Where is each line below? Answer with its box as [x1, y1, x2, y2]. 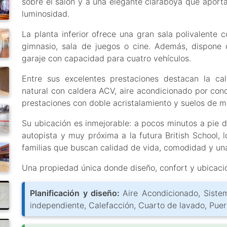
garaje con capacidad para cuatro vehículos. [22, 53, 192, 63]
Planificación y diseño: [30, 188, 123, 198]
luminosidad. [22, 9, 70, 19]
